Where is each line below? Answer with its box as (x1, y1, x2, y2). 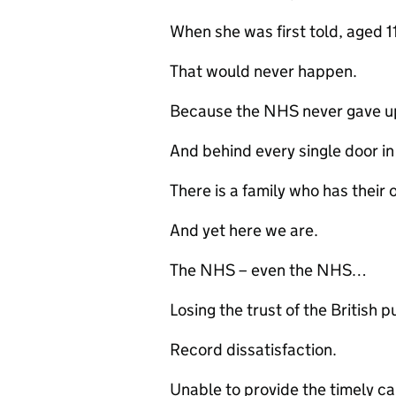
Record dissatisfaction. (170, 339, 347, 360)
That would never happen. (170, 61, 361, 81)
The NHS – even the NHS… (170, 260, 370, 280)
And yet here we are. (170, 220, 322, 240)
